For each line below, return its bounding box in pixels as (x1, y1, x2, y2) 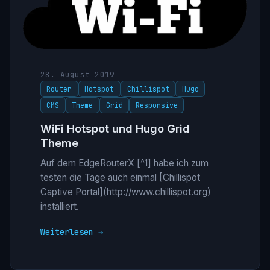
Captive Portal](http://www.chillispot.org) (40, 186, 211, 198)
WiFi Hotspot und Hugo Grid (40, 122, 190, 136)
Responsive (135, 101, 178, 110)
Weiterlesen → (40, 226, 103, 237)
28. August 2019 (40, 69, 115, 80)
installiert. (40, 200, 79, 212)
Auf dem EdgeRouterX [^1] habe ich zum (40, 157, 209, 169)
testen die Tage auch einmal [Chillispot (40, 171, 200, 183)
